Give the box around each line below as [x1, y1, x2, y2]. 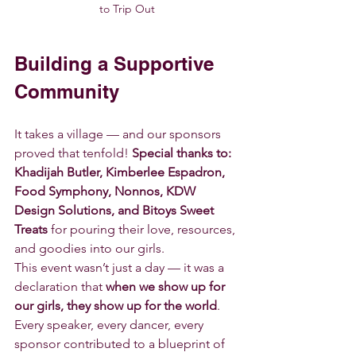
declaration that [14, 278, 106, 294]
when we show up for [106, 278, 228, 294]
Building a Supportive [14, 52, 219, 75]
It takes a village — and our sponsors [14, 126, 224, 141]
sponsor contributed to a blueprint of [14, 335, 228, 351]
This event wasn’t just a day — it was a [14, 259, 227, 275]
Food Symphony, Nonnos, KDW [14, 183, 199, 199]
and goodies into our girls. [14, 240, 168, 256]
